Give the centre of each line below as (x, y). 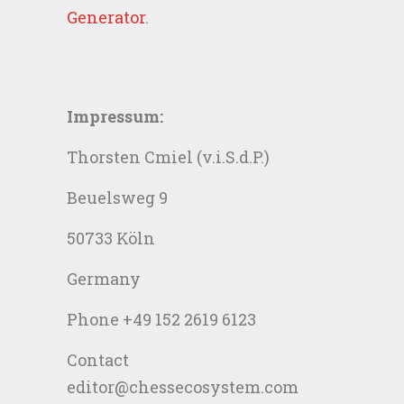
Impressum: (115, 116)
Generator (106, 17)
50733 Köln (111, 238)
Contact (98, 360)
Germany (104, 279)
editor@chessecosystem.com (183, 387)
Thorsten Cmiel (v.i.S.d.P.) (168, 157)
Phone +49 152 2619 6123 (161, 319)
